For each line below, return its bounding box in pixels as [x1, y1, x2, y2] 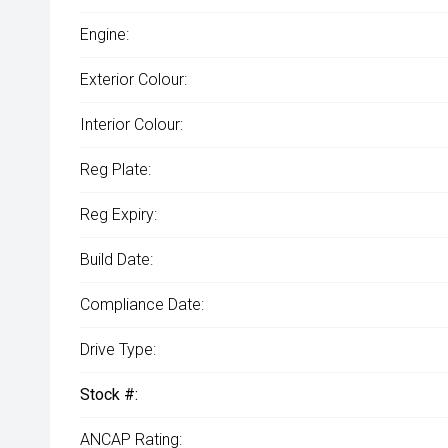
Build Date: [80, 250, 153, 269]
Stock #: [80, 385, 138, 404]
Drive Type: [80, 340, 156, 359]
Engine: [80, 25, 129, 44]
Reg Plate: [80, 160, 151, 179]
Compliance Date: [80, 295, 204, 314]
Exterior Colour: [80, 70, 187, 89]
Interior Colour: [80, 115, 183, 134]
